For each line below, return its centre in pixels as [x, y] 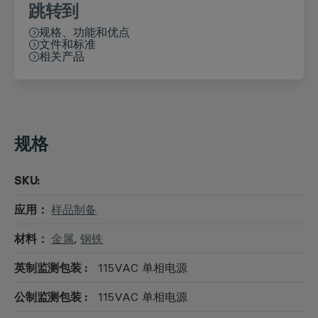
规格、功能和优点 [84, 32]
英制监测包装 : [51, 268]
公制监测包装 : [51, 297]
